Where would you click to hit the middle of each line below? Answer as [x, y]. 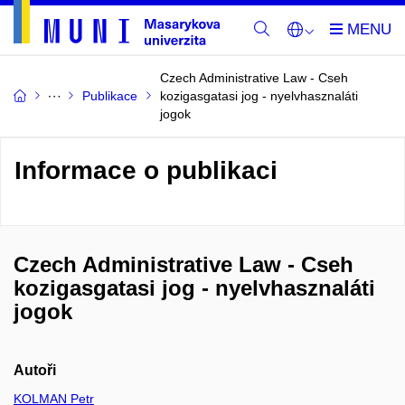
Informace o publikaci [146, 170]
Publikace [110, 96]
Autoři [35, 370]
